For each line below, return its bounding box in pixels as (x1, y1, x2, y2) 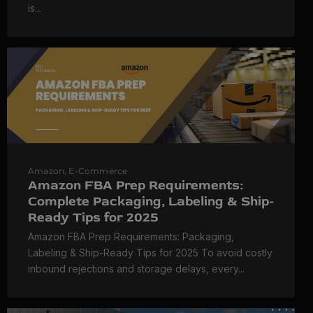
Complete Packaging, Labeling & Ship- (28, 193, 274, 210)
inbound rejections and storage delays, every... (28, 263, 245, 275)
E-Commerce (68, 166, 128, 177)
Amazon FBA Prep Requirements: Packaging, (28, 231, 234, 243)
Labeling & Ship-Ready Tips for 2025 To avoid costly (28, 247, 272, 259)
